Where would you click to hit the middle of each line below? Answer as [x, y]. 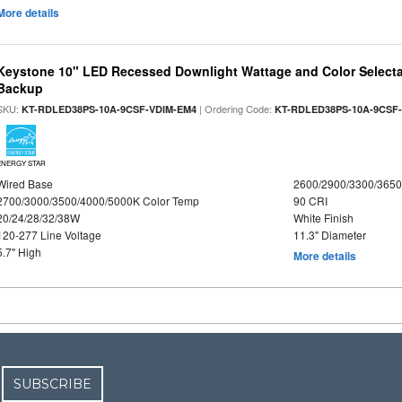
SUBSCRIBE [53, 384]
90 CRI [310, 201]
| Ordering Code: [236, 109]
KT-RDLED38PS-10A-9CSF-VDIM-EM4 [109, 109]
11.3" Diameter [329, 235]
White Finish [323, 218]
